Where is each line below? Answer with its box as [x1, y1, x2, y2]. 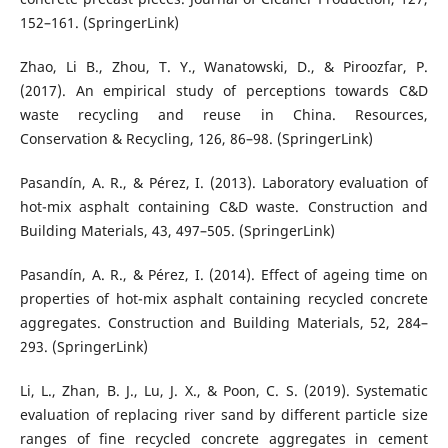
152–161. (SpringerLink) [19, 13, 179, 33]
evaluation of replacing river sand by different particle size [19, 405, 429, 425]
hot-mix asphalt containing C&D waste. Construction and [19, 197, 429, 217]
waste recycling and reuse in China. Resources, [19, 105, 429, 125]
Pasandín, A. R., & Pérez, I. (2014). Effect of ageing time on [19, 265, 429, 285]
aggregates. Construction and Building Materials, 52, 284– [19, 313, 429, 333]
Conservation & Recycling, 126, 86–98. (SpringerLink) [19, 129, 373, 149]
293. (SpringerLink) [19, 337, 148, 357]
